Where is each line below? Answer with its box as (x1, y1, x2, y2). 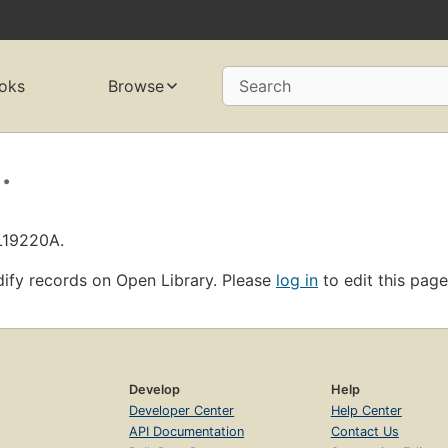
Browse (107, 76, 164, 97)
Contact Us (330, 423, 399, 439)
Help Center (330, 402, 402, 418)
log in (276, 269, 318, 290)
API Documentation (129, 423, 245, 439)
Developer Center (129, 402, 235, 418)
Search (238, 76, 291, 97)
